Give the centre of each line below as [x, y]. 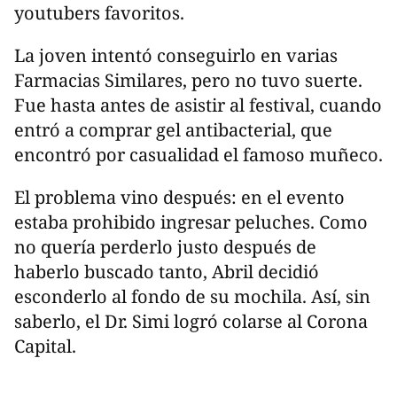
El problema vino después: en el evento [179, 198]
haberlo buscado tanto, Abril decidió [167, 272]
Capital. [45, 346]
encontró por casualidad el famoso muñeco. [198, 155]
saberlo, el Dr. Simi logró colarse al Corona [191, 322]
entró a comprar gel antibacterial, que [173, 130]
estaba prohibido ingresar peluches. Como [191, 222]
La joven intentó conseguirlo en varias [176, 56]
